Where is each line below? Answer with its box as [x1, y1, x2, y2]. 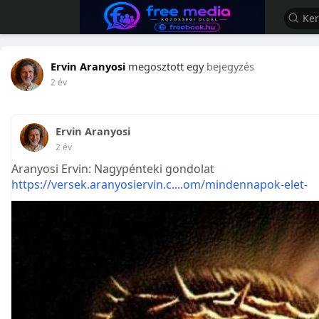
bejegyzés [206, 59, 254, 73]
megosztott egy [128, 59, 204, 73]
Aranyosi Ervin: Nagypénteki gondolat [11, 161, 214, 177]
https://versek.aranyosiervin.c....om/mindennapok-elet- [11, 177, 308, 192]
